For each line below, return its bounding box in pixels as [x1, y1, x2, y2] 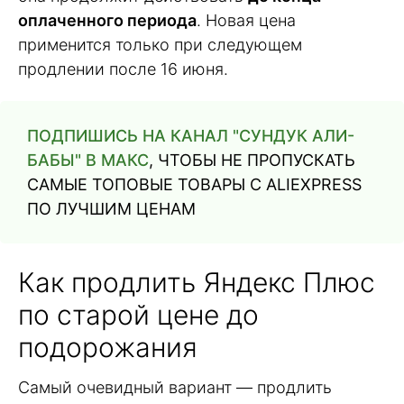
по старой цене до [18, 298, 259, 331]
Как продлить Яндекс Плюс [18, 265, 375, 298]
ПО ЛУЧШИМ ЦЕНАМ [27, 198, 196, 218]
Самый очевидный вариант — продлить [18, 377, 332, 397]
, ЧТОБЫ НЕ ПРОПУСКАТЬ [149, 150, 355, 170]
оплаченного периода [18, 10, 197, 30]
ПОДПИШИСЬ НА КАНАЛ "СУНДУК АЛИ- [27, 125, 354, 145]
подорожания [18, 330, 197, 363]
